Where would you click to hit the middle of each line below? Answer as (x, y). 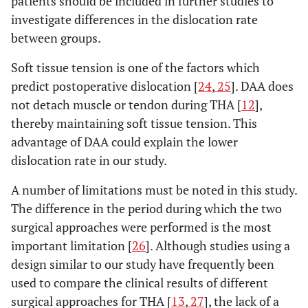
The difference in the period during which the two (146, 208)
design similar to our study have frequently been (143, 264)
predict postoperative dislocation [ (104, 86)
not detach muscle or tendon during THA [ (126, 104)
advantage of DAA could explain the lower (124, 141)
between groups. (56, 37)
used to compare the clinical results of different (140, 282)
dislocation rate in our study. (89, 160)
